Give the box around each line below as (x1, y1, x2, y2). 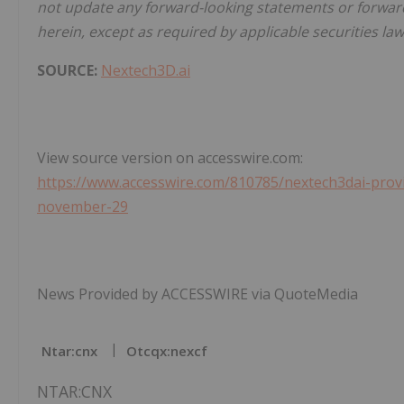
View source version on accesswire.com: (37, 147, 303, 168)
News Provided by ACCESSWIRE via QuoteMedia (37, 283, 358, 304)
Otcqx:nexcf (126, 341, 207, 360)
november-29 (37, 196, 128, 216)
